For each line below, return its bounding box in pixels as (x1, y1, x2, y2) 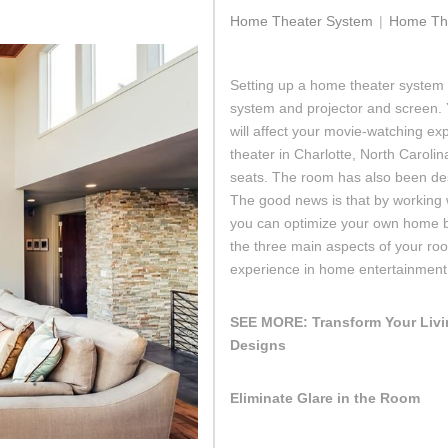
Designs (230, 337, 286, 353)
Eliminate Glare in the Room (230, 390, 420, 406)
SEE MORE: (230, 314, 312, 330)
